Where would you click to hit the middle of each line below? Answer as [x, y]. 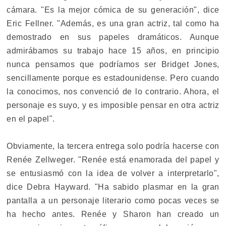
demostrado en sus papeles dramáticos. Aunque [113, 37]
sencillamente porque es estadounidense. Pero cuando [113, 78]
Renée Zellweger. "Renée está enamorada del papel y [113, 159]
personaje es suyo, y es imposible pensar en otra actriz [113, 105]
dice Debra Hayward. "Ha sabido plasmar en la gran [113, 187]
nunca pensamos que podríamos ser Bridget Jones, [113, 64]
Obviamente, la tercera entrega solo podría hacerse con [113, 146]
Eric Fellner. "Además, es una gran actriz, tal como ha [113, 23]
